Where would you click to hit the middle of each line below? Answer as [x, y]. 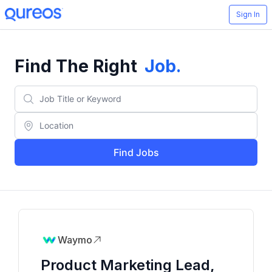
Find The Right [76, 66]
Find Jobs [136, 152]
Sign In [248, 14]
